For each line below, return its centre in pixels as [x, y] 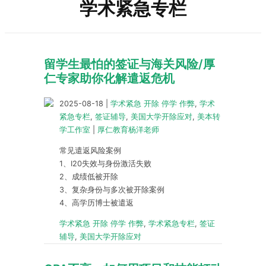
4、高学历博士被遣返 [96, 202]
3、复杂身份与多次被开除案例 [112, 189]
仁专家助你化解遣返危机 [109, 78]
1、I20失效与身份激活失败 [105, 163]
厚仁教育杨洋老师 [128, 130]
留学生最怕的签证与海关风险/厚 [129, 64]
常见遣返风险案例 [90, 150]
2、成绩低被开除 [89, 176]
